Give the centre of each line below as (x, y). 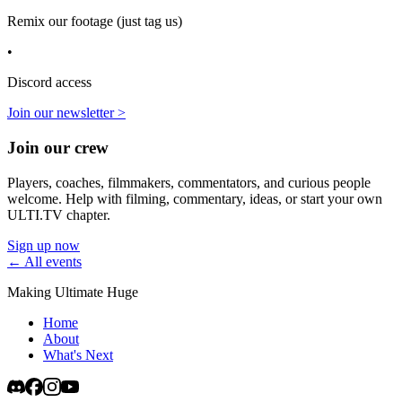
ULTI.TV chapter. (59, 214)
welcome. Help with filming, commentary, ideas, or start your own (195, 198)
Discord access (49, 83)
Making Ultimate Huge (73, 292)
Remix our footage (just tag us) (95, 22)
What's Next (78, 354)
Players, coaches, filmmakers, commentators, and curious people (189, 182)
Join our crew (58, 147)
